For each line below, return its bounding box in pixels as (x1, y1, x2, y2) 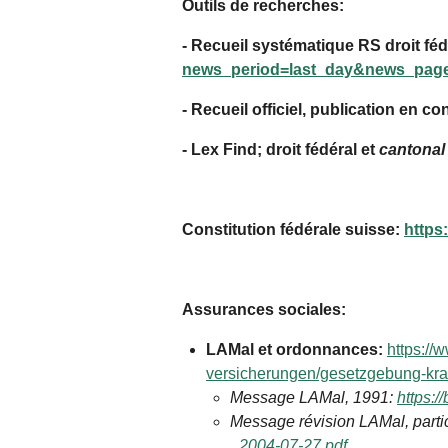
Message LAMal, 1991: (230, 389, 397, 407)
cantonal (379, 141, 445, 159)
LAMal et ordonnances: (206, 341, 387, 359)
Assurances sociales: (182, 301, 346, 319)
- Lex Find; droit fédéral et (182, 141, 379, 159)
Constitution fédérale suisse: (182, 221, 404, 239)
